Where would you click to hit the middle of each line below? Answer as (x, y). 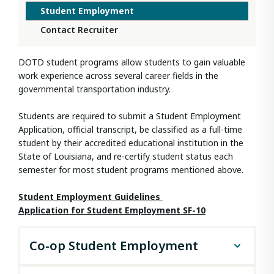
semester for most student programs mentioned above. (131, 170)
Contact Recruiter (79, 30)
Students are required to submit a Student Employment (130, 116)
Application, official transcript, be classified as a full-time (130, 130)
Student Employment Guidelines (91, 197)
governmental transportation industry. (94, 89)
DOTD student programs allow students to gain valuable (132, 62)
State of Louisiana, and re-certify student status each (126, 157)
